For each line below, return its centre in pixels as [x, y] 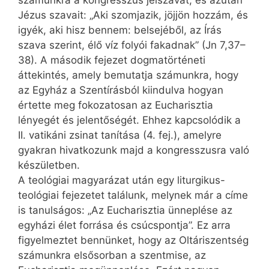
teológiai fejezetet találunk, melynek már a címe [133, 195]
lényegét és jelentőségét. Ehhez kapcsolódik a [129, 120]
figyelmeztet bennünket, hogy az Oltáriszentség [133, 240]
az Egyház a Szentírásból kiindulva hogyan [121, 90]
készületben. [49, 165]
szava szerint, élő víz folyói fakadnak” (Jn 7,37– [132, 45]
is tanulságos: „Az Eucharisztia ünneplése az [125, 210]
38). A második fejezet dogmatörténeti [112, 60]
